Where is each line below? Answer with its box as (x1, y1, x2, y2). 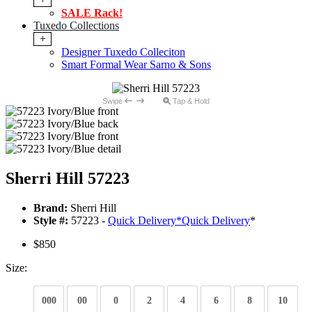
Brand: (33, 202, 68, 214)
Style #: (33, 214, 68, 227)
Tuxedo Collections (33, 19, 119, 32)
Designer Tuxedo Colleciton (61, 46, 185, 58)
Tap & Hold (171, 97, 210, 106)
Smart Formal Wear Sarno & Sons (61, 58, 211, 71)
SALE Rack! (61, 7, 123, 19)
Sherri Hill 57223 (6, 169, 130, 188)
